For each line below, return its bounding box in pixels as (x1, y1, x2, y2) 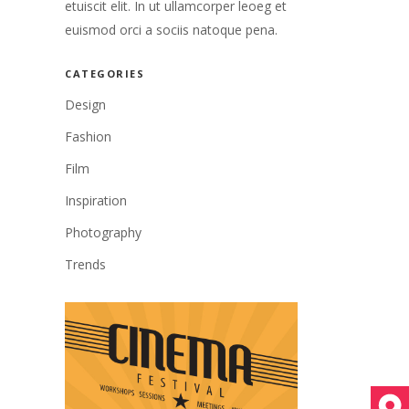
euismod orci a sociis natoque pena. (65, 20, 278, 38)
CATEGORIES (65, 66, 144, 80)
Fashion (65, 127, 111, 145)
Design (65, 95, 106, 113)
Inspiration (65, 191, 127, 209)
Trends (65, 255, 106, 273)
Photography (65, 223, 142, 241)
